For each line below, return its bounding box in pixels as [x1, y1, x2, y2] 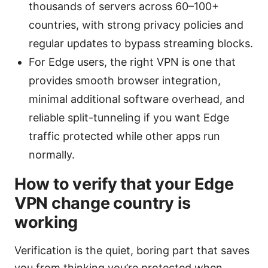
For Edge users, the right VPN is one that [29, 56, 236, 69]
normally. [29, 148, 75, 162]
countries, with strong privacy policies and [29, 19, 243, 32]
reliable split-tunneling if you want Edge [29, 111, 229, 124]
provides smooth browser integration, [29, 74, 221, 87]
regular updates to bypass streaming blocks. [29, 37, 253, 50]
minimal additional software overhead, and [29, 93, 245, 106]
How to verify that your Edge [14, 174, 234, 194]
